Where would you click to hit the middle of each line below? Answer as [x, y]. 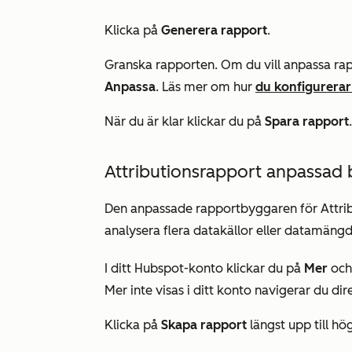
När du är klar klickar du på [185, 121]
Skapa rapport [204, 325]
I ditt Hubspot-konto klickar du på [204, 268]
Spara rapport [307, 121]
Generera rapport [214, 30]
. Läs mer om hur [205, 87]
